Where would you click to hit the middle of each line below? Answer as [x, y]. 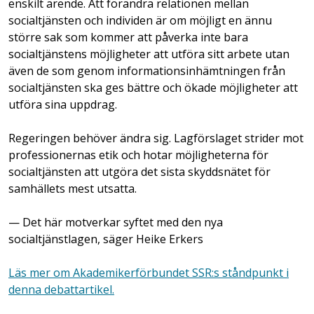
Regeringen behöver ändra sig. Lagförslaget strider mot [156, 138]
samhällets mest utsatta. [73, 188]
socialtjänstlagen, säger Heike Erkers [106, 239]
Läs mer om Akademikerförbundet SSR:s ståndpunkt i [149, 272]
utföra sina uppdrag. [64, 104]
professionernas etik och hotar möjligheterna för [138, 155]
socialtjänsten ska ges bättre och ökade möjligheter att [153, 87]
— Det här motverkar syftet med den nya [116, 222]
